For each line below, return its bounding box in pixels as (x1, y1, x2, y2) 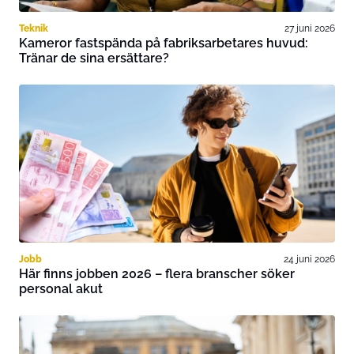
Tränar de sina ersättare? (19, 51, 169, 66)
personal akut (19, 281, 103, 296)
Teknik (19, 22, 48, 34)
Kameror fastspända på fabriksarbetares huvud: (19, 36, 308, 51)
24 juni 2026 (284, 253, 335, 265)
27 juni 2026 (284, 22, 335, 34)
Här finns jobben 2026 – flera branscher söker (19, 266, 295, 281)
